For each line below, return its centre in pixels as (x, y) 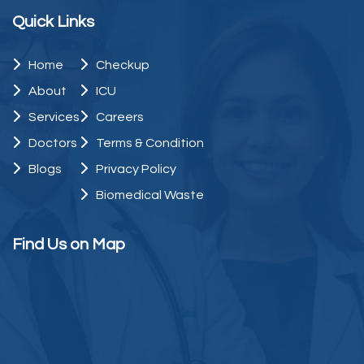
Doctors (53, 143)
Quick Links (53, 22)
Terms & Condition (150, 143)
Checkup (123, 65)
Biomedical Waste (150, 195)
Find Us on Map (69, 245)
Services (54, 117)
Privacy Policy (136, 169)
